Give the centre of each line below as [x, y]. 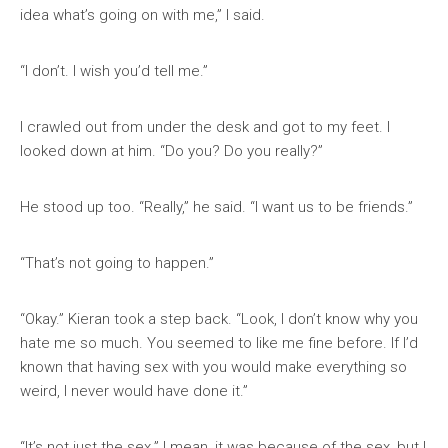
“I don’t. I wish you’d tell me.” [114, 71]
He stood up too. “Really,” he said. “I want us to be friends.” [216, 207]
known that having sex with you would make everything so [213, 367]
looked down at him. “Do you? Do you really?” [171, 151]
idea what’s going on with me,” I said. [142, 15]
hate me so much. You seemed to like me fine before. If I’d [219, 343]
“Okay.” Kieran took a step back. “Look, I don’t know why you [219, 319]
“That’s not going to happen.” [117, 263]
